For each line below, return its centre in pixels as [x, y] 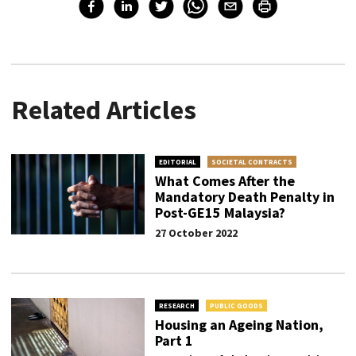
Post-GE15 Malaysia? [220, 213]
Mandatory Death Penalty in [244, 197]
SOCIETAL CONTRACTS [252, 162]
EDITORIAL [177, 162]
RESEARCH [176, 306]
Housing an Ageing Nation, [239, 325]
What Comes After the [224, 181]
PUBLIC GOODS [236, 306]
